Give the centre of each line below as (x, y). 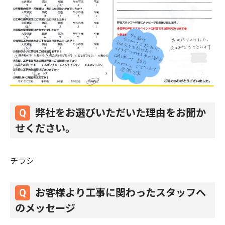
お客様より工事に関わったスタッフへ (121, 192)
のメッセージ (45, 208)
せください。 (45, 128)
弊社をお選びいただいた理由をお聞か (121, 113)
